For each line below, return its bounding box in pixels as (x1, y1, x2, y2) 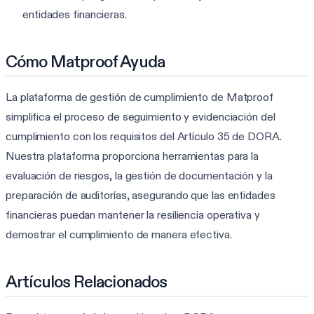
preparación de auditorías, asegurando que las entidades (6, 188, 275, 202)
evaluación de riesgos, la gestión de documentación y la (6, 168, 273, 182)
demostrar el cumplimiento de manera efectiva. (6, 227, 232, 241)
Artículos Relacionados (6, 271, 168, 292)
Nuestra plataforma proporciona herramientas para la (6, 149, 259, 163)
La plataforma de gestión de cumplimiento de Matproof (6, 90, 274, 104)
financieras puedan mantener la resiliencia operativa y (6, 207, 260, 221)
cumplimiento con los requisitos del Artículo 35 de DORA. (6, 129, 282, 143)
